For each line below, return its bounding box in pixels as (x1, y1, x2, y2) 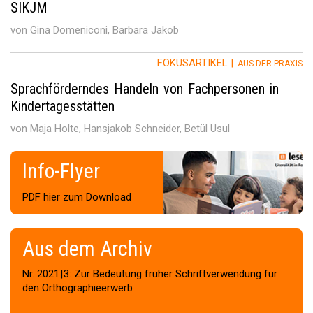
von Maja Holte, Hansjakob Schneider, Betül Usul (10, 122, 230, 135)
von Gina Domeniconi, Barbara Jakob (10, 23, 179, 36)
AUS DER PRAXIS (233, 58, 303, 68)
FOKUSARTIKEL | (157, 56, 233, 69)
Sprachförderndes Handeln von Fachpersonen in (10, 80, 279, 98)
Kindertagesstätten (10, 98, 115, 115)
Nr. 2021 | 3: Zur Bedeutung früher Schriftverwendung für (22, 268, 277, 281)
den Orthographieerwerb (22, 282, 133, 295)
